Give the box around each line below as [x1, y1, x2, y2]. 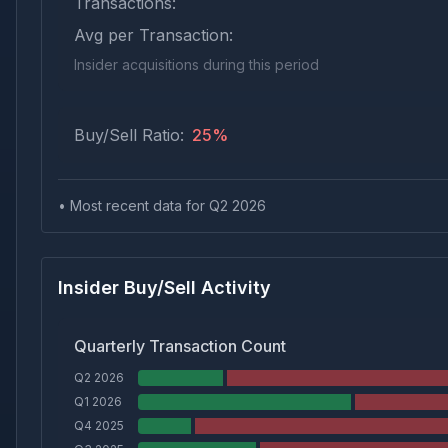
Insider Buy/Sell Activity [58, 277, 271, 298]
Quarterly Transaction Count [74, 336, 286, 356]
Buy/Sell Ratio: [74, 125, 184, 145]
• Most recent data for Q [58, 197, 220, 214]
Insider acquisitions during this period [74, 56, 319, 73]
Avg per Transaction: [74, 25, 233, 45]
